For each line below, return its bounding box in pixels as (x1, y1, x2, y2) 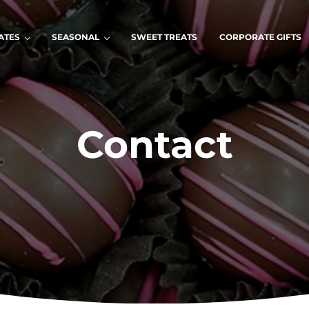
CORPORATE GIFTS (219, 32, 301, 42)
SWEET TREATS (130, 32, 197, 42)
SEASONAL (51, 32, 99, 42)
